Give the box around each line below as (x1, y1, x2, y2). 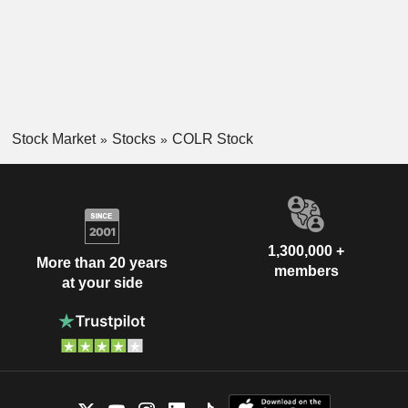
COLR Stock (171, 130, 253, 147)
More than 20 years (36, 254, 168, 270)
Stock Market (11, 130, 96, 147)
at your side (61, 274, 143, 291)
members (273, 263, 339, 280)
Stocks (111, 130, 156, 147)
